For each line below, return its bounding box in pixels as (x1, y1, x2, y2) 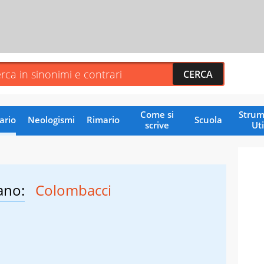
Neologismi (27, 113, 75, 126)
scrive (144, 118, 169, 131)
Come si (140, 108, 174, 120)
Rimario (86, 113, 120, 126)
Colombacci (35, 180, 111, 200)
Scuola (194, 113, 222, 126)
